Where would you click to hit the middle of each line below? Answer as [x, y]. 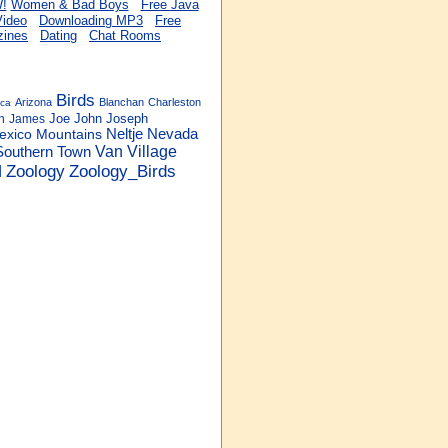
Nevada [172, 134]
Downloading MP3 [91, 20]
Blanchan [121, 102]
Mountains [69, 134]
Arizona [33, 102]
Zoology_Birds [122, 171]
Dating [58, 35]
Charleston [174, 102]
